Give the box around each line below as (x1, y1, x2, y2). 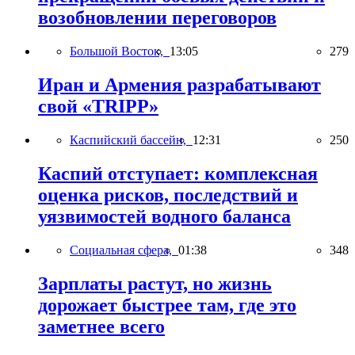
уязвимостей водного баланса (38, 205, 291, 227)
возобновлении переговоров (38, 7, 277, 29)
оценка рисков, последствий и (38, 184, 298, 205)
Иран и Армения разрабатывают (38, 74, 321, 96)
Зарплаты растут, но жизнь (38, 273, 272, 294)
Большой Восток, (70, 44, 170, 59)
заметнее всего (38, 315, 165, 337)
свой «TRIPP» (38, 96, 158, 117)
